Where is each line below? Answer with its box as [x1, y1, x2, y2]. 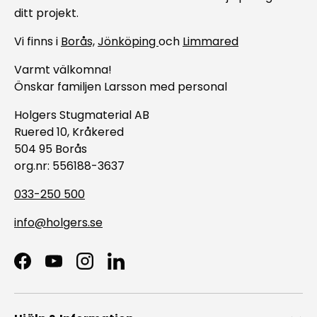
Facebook [21, 260, 78, 277]
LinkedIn [115, 260, 160, 277]
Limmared [183, 33, 238, 50]
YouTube [52, 260, 101, 277]
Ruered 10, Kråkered [14, 124, 124, 141]
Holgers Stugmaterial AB [14, 107, 149, 124]
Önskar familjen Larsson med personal [14, 79, 227, 96]
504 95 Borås [14, 141, 87, 158]
